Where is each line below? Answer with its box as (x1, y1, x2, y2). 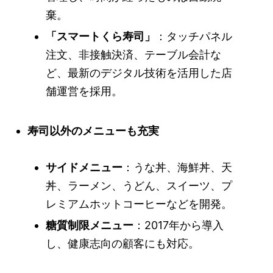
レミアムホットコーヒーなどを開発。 (46, 197, 232, 210)
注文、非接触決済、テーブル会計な (46, 48, 221, 61)
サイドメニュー (46, 161, 122, 174)
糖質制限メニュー (46, 219, 133, 232)
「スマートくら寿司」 (46, 30, 155, 43)
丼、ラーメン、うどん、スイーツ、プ (46, 179, 232, 192)
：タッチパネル (155, 30, 232, 43)
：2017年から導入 (133, 219, 224, 232)
